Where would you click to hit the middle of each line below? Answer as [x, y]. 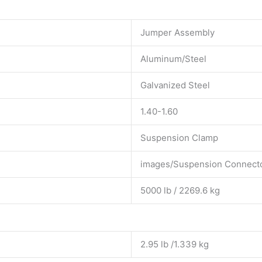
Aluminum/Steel [173, 58]
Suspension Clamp [179, 137]
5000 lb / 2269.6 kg [180, 190]
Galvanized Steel [175, 85]
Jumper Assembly [177, 32]
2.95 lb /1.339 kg [175, 244]
